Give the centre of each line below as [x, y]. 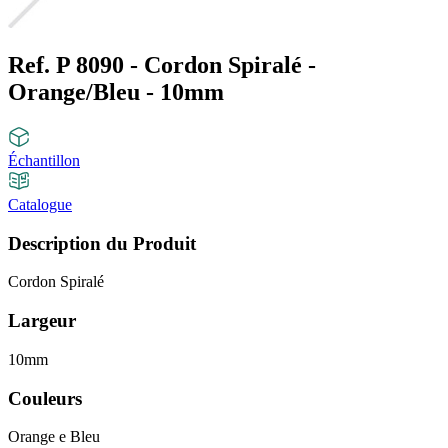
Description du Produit [102, 243]
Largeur [42, 321]
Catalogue [40, 204]
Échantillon [44, 160]
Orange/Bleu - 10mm [116, 92]
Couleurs [45, 398]
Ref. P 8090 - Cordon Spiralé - [162, 65]
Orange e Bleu [54, 437]
